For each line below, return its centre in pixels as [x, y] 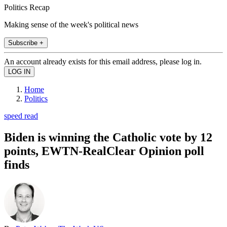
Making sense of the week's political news [71, 24]
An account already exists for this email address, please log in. [103, 61]
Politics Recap [27, 7]
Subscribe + [26, 43]
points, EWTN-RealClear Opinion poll [104, 151]
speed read [21, 116]
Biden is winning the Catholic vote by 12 [108, 137]
